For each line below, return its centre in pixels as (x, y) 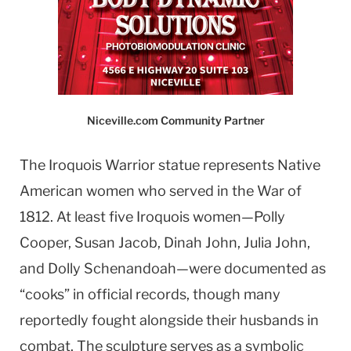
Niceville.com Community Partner (175, 121)
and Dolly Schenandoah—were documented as (173, 268)
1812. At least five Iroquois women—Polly (152, 216)
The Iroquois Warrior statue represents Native (170, 165)
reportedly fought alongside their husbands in (169, 320)
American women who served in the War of (161, 190)
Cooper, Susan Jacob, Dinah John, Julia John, (165, 242)
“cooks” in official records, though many (150, 294)
